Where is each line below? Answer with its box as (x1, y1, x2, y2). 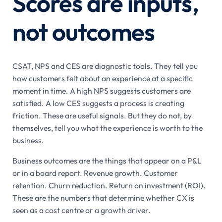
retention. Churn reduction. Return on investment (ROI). (12, 180, 206, 191)
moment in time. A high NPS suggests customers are (12, 86, 191, 96)
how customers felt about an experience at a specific (12, 73, 193, 84)
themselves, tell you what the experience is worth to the (12, 123, 203, 133)
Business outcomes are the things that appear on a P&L (12, 156, 202, 166)
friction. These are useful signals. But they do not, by (12, 111, 192, 121)
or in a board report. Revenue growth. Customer (12, 168, 178, 178)
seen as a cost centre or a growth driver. (12, 205, 151, 216)
